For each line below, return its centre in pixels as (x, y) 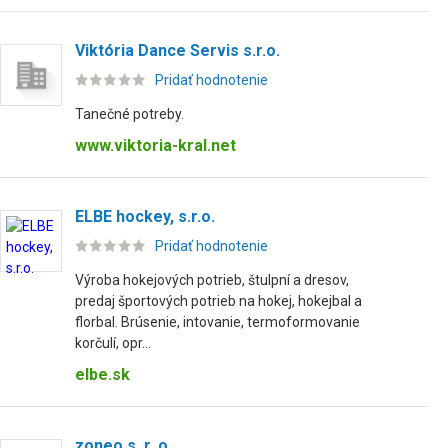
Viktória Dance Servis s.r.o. (177, 50)
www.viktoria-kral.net (155, 145)
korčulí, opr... (113, 343)
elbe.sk (102, 374)
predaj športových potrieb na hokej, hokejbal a (218, 301)
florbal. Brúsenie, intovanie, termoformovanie (217, 322)
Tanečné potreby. (129, 114)
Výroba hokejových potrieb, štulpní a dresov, (212, 280)
